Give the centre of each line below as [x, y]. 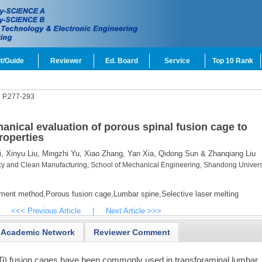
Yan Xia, [140, 154]
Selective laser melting [200, 194]
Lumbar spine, [137, 194]
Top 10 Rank [233, 61]
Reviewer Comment [132, 232]
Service [177, 61]
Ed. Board [122, 61]
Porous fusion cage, [79, 194]
